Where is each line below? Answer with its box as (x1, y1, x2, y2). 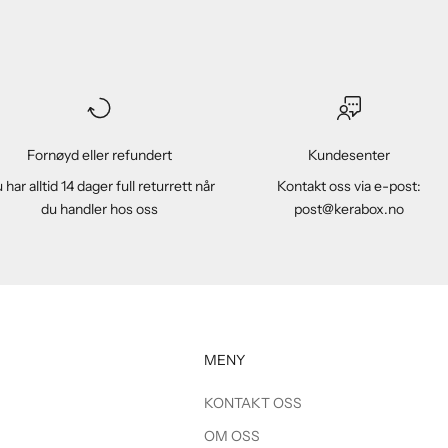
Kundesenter (307, 146, 390, 165)
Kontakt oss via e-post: (276, 177, 421, 196)
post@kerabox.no (293, 200, 404, 219)
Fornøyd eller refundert (26, 146, 172, 165)
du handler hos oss (40, 200, 158, 219)
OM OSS (203, 427, 260, 446)
